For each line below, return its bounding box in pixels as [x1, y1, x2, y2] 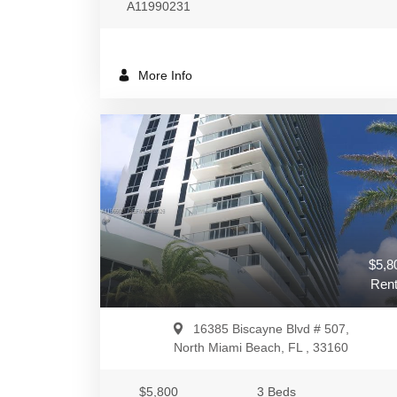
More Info [135, 68, 192, 82]
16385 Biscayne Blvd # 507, [193, 322, 349, 336]
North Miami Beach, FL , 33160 [173, 340, 348, 354]
